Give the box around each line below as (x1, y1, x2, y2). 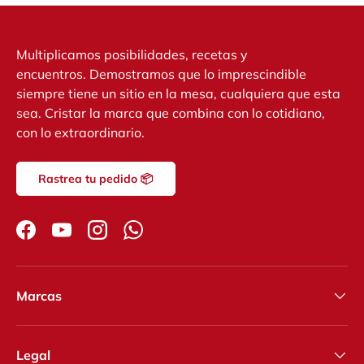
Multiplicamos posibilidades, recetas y (16, 46, 248, 63)
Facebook (24, 230, 84, 247)
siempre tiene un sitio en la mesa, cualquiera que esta (16, 85, 340, 102)
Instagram (96, 230, 159, 247)
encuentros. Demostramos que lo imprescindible (16, 66, 306, 82)
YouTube (60, 230, 113, 247)
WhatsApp (132, 230, 200, 247)
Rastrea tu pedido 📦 (38, 171, 154, 186)
